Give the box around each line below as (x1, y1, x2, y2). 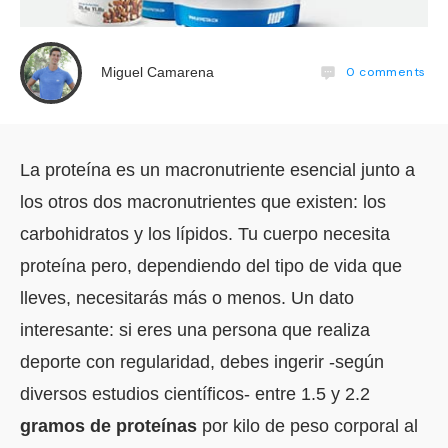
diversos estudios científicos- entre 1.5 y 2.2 (20, 383, 370, 404)
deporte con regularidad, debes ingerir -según (20, 351, 384, 372)
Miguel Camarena (100, 64, 214, 81)
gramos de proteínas (20, 415, 197, 436)
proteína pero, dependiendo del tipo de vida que (20, 255, 402, 276)
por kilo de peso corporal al (197, 415, 418, 436)
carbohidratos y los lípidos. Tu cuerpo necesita (20, 223, 390, 244)
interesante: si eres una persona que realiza (20, 319, 370, 340)
